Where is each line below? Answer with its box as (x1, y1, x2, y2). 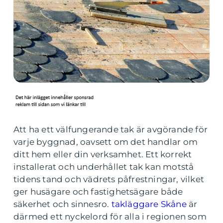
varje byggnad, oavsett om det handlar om (13, 137, 198, 147)
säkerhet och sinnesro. (13, 199, 111, 209)
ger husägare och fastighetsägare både (13, 187, 183, 197)
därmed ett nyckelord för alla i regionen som (13, 212, 207, 222)
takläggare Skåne (111, 199, 187, 209)
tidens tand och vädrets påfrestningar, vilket (13, 174, 205, 184)
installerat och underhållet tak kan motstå (13, 162, 194, 172)
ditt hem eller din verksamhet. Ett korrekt (13, 149, 192, 159)
